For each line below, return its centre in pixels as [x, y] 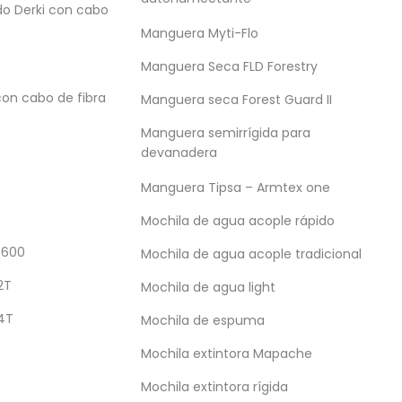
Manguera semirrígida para [225, 133]
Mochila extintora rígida [214, 387]
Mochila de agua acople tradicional [251, 254]
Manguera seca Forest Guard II [236, 100]
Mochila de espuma [202, 320]
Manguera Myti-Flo [199, 33]
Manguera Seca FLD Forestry [229, 66]
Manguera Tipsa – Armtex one [235, 188]
